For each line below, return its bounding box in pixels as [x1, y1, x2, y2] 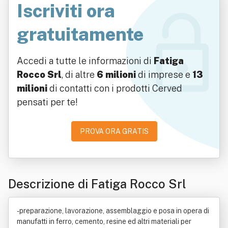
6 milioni [97, 69, 136, 80]
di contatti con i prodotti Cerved [47, 83, 182, 94]
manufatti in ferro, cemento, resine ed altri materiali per [17, 217, 191, 225]
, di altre [62, 69, 97, 80]
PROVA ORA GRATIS [79, 127, 149, 135]
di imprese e [136, 69, 192, 80]
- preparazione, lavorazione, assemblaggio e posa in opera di [17, 207, 209, 215]
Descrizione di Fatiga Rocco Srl [8, 177, 186, 191]
